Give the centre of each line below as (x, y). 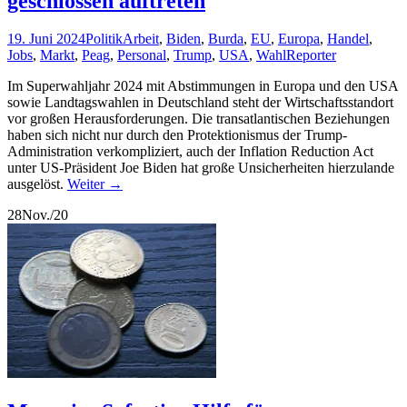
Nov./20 (45, 215)
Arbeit (141, 39)
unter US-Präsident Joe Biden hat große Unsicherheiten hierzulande (201, 168)
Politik (104, 39)
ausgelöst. (37, 184)
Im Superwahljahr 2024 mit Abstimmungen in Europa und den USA (203, 86)
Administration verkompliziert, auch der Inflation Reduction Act (190, 152)
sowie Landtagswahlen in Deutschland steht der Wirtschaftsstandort (200, 103)
